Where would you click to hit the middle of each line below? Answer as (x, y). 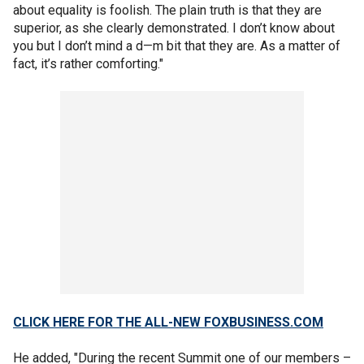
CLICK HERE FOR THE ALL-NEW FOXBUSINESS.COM (168, 322)
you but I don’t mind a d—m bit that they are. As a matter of (177, 45)
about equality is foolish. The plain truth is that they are (167, 10)
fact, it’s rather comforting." (88, 63)
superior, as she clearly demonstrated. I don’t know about (174, 28)
